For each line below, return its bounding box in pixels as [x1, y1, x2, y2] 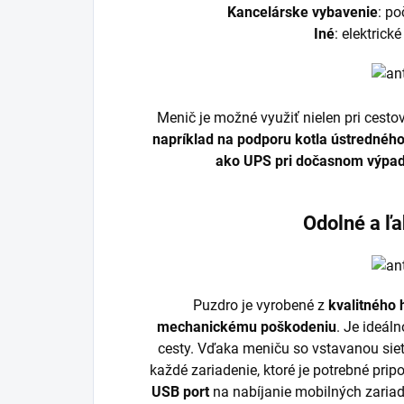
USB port [151, 383, 209, 401]
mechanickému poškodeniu [156, 318, 336, 336]
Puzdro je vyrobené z [192, 297, 328, 315]
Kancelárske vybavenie [226, 3, 378, 21]
